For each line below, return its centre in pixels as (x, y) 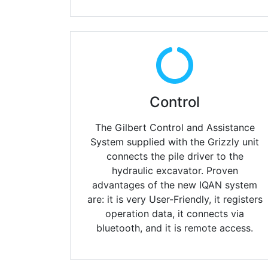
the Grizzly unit (225, 142)
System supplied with (140, 142)
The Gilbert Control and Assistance (175, 128)
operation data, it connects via (175, 214)
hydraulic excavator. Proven (175, 171)
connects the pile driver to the (175, 156)
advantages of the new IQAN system (175, 185)
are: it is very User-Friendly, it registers (175, 200)
